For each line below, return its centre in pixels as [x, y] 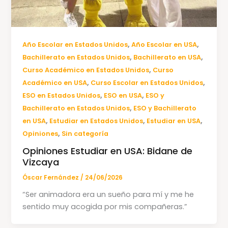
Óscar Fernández [52, 178]
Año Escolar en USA [164, 44]
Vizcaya [41, 162]
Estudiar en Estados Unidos [96, 121]
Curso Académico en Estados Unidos [86, 70]
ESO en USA [123, 95]
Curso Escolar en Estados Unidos [147, 82]
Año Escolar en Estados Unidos [75, 44]
